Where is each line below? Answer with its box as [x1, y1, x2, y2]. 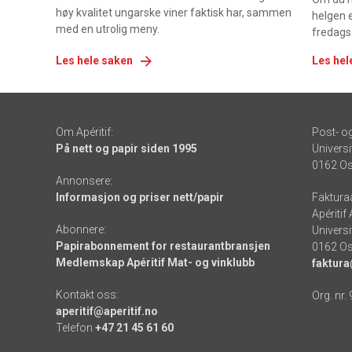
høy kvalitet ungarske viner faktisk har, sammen [55, 6, 291, 20]
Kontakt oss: [55, 288, 119, 302]
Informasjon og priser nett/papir [55, 191, 224, 204]
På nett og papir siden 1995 [55, 142, 197, 156]
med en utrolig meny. [55, 23, 159, 36]
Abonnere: [55, 223, 106, 236]
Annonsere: [55, 174, 112, 188]
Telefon [55, 321, 95, 335]
